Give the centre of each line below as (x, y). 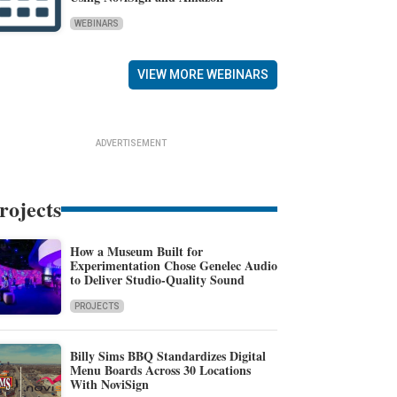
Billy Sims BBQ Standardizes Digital (167, 355)
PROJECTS (97, 306)
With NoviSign (109, 384)
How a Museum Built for (136, 251)
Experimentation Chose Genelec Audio (173, 265)
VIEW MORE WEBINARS (202, 75)
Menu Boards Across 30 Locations (160, 370)
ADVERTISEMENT (132, 144)
